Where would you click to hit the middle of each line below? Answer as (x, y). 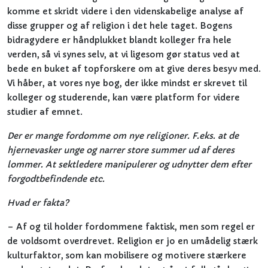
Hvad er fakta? (38, 203)
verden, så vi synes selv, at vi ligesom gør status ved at (124, 54)
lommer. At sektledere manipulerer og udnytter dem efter (129, 165)
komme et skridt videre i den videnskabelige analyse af (125, 11)
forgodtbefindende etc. (56, 179)
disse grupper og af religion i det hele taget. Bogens (120, 26)
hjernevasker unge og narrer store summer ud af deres (121, 150)
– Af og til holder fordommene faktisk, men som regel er (131, 227)
